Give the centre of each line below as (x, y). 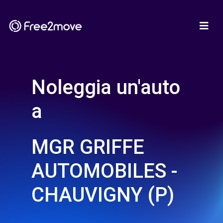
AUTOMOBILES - (105, 171)
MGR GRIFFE (88, 147)
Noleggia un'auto (106, 87)
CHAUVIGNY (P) (103, 195)
